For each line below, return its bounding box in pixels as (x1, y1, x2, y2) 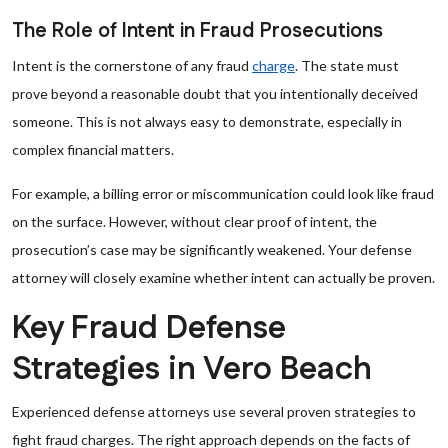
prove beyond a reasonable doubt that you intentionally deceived (12, 85, 418, 102)
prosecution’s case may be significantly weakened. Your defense (12, 241, 412, 258)
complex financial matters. (12, 141, 174, 158)
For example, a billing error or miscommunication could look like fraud (12, 185, 434, 202)
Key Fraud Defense (12, 306, 286, 351)
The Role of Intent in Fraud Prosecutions (12, 17, 383, 45)
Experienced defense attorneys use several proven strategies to (12, 403, 416, 420)
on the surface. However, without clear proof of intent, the (12, 213, 377, 230)
